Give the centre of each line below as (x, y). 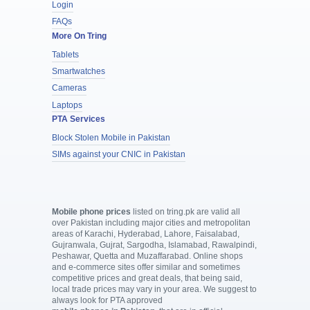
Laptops (67, 105)
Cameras (69, 88)
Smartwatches (78, 71)
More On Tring (79, 36)
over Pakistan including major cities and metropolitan (151, 222)
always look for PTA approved (107, 300)
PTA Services (78, 119)
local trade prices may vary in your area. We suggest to (154, 289)
